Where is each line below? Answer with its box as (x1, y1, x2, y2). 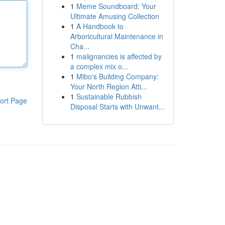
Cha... (70, 41, 89, 51)
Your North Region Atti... (70, 81, 147, 91)
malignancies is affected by (76, 51, 162, 61)
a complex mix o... (70, 61, 128, 71)
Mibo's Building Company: (76, 71, 159, 81)
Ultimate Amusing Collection (70, 11, 159, 21)
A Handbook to (76, 21, 124, 31)
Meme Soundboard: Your (76, 1, 156, 11)
